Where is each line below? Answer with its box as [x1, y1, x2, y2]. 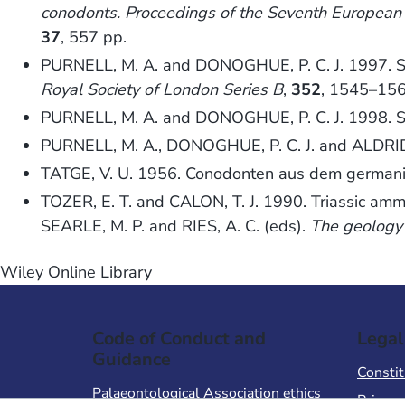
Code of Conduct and [92, 326, 266, 352]
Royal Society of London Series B [41, 79, 284, 101]
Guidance [92, 347, 171, 372]
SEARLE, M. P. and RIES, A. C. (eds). [41, 215, 311, 238]
